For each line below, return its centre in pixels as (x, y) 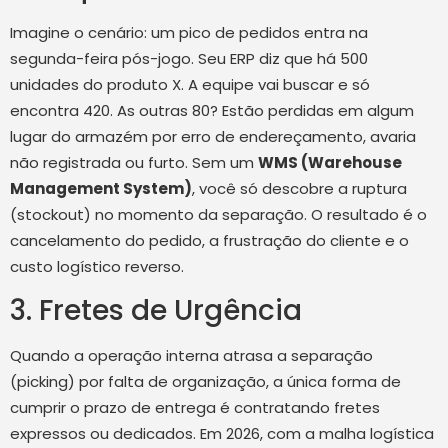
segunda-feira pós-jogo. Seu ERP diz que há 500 (189, 58)
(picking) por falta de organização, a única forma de (205, 381)
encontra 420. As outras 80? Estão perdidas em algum (212, 110)
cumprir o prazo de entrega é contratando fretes (195, 407)
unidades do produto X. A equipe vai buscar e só (190, 84)
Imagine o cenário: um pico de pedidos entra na (189, 32)
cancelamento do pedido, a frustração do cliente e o (209, 240)
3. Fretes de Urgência (156, 310)
